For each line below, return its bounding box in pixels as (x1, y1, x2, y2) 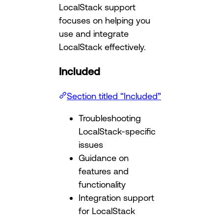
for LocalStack (79, 206, 135, 216)
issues (79, 139, 103, 150)
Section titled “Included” (67, 91, 161, 101)
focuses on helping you (59, 15, 150, 26)
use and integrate (59, 28, 129, 39)
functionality (79, 179, 126, 190)
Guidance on (79, 153, 129, 163)
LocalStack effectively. (59, 42, 146, 52)
